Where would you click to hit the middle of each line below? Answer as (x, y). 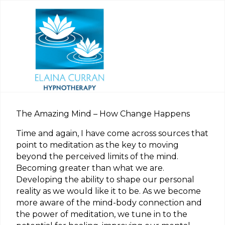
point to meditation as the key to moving (97, 145)
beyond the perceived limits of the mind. (97, 157)
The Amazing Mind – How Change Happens (103, 114)
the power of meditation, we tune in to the (102, 214)
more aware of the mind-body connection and (109, 203)
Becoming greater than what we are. (90, 168)
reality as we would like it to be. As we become (108, 191)
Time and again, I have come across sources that (112, 134)
